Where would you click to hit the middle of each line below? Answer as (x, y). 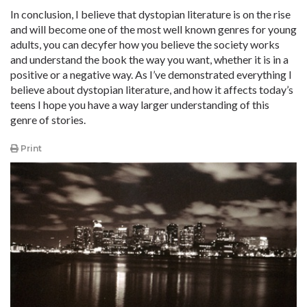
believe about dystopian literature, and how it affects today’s (152, 89)
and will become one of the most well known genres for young (153, 29)
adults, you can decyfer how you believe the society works (145, 44)
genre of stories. (48, 120)
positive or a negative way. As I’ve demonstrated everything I (151, 74)
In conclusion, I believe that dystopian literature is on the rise (150, 14)
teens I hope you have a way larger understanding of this (140, 105)
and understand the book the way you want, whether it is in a (149, 59)
